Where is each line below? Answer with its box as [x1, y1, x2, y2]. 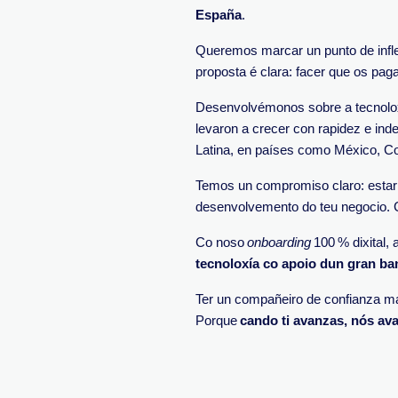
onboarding [247, 235, 311, 250]
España [195, 7, 242, 22]
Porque [195, 313, 240, 328]
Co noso [195, 235, 247, 250]
